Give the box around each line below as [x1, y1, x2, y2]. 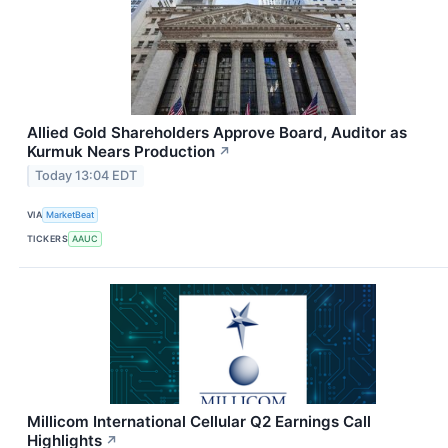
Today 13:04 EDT [35, 168, 138, 184]
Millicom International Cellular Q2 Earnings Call [27, 411, 371, 431]
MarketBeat [46, 209, 95, 221]
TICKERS [27, 233, 69, 245]
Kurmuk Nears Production [27, 141, 215, 161]
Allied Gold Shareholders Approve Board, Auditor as [27, 122, 407, 142]
